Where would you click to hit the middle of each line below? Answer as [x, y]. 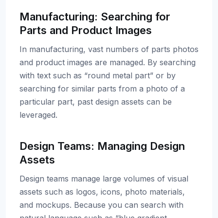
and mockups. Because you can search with [101, 205]
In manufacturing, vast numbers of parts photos [109, 49]
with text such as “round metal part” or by [98, 75]
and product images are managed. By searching [108, 62]
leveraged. [38, 115]
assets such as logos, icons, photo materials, [102, 192]
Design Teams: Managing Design [102, 146]
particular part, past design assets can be [96, 102]
